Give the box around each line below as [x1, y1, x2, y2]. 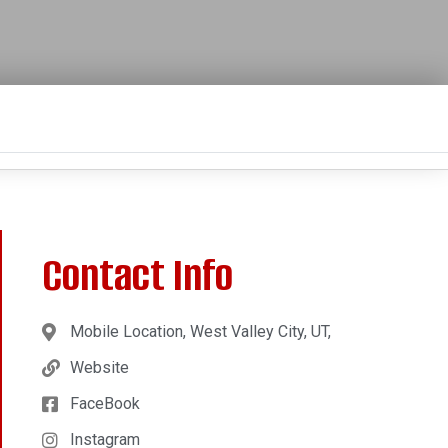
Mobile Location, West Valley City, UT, [69, 321, 331, 341]
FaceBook [69, 393, 140, 413]
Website [69, 357, 129, 377]
